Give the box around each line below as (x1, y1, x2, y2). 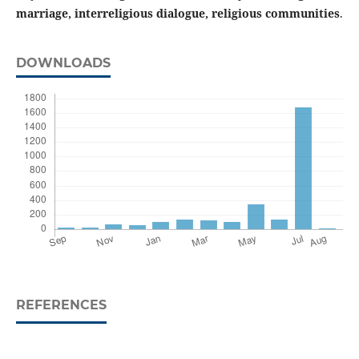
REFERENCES (15, 297, 107, 313)
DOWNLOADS (15, 55, 111, 71)
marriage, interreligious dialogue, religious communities (15, 6, 340, 22)
